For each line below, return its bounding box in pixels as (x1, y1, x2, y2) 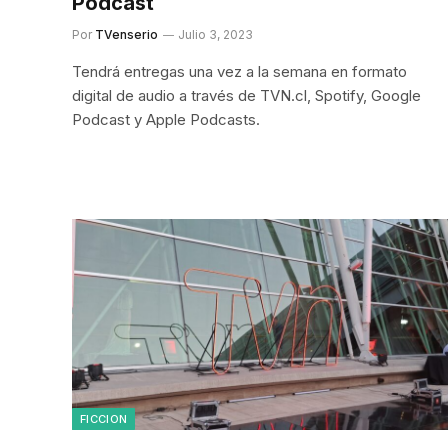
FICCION (80, 412, 128, 426)
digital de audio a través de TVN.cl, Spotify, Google (72, 85, 421, 105)
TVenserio (95, 26, 158, 42)
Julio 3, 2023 (178, 26, 253, 42)
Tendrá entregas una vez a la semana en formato (72, 61, 407, 81)
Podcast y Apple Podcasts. (72, 109, 260, 129)
